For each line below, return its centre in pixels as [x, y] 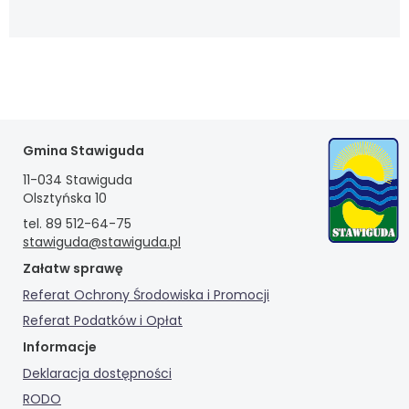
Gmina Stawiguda [84, 151]
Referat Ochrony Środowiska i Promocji [146, 295]
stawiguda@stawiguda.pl [102, 242]
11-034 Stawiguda [78, 180]
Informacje [60, 347]
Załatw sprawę [73, 269]
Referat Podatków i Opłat [103, 321]
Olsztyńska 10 [65, 199]
